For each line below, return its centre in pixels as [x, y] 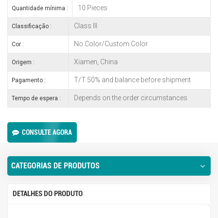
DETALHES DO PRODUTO [48, 194]
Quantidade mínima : [40, 9]
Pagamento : [29, 81]
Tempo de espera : [36, 99]
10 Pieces [92, 8]
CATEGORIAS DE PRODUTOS [55, 166]
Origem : [23, 63]
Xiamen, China [95, 62]
